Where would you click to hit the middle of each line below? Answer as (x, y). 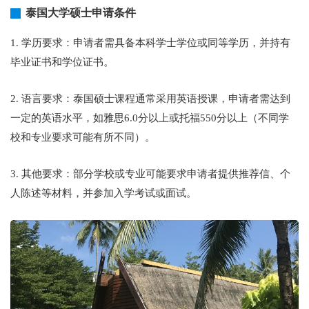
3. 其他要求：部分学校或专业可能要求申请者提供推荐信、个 (150, 174)
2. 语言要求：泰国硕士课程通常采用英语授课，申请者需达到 (150, 99)
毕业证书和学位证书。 (62, 62)
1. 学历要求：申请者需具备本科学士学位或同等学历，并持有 (150, 43)
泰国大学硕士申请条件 (81, 13)
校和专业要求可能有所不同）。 (83, 137)
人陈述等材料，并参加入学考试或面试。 (103, 193)
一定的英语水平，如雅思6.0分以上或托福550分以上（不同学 (150, 118)
